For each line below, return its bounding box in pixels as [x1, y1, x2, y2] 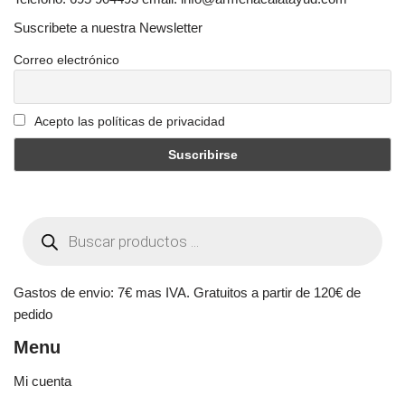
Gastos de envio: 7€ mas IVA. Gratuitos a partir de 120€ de [14, 285, 361, 300]
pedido [14, 306, 52, 322]
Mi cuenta [14, 373, 71, 389]
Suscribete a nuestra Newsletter [14, 19, 202, 35]
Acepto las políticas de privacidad [31, 113, 225, 128]
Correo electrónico [14, 52, 119, 67]
